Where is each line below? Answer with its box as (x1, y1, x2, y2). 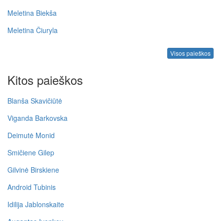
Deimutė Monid (7, 130, 55, 141)
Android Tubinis (7, 182, 56, 192)
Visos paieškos (170, 49, 211, 58)
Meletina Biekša (7, 7, 57, 18)
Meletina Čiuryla (7, 25, 58, 35)
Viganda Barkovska (7, 113, 68, 123)
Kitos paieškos (7, 71, 83, 89)
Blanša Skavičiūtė (7, 96, 62, 106)
